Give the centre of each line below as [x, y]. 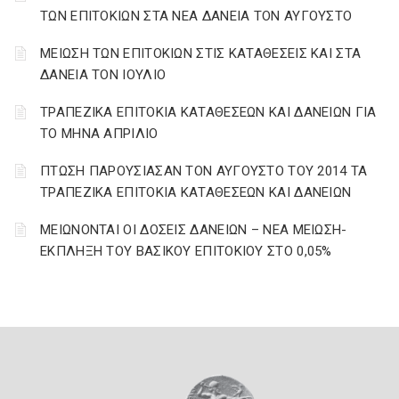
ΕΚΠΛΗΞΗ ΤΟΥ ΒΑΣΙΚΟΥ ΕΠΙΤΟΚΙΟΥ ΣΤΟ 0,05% [186, 251]
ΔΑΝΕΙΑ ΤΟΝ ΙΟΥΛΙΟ [103, 75]
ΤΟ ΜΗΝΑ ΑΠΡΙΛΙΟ [99, 134]
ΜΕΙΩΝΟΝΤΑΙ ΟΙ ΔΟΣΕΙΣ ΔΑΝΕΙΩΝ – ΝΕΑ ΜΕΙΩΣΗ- [194, 230]
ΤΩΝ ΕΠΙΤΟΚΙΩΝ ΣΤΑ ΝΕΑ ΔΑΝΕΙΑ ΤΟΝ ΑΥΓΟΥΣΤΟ [196, 16]
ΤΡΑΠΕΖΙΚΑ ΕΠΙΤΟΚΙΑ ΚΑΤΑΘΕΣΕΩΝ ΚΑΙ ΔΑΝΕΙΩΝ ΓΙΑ [208, 112]
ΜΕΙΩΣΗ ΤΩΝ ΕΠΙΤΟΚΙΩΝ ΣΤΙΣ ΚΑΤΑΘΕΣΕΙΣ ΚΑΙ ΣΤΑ [201, 53]
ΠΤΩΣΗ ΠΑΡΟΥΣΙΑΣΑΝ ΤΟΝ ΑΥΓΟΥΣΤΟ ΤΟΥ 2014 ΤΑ [204, 171]
